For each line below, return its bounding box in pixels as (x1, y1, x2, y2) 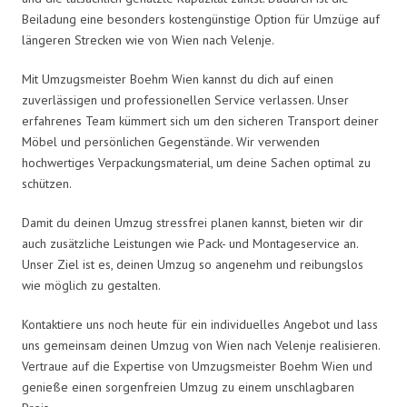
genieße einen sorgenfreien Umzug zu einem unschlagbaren (22, 378, 354, 395)
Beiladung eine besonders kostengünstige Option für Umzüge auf (22, 10, 380, 27)
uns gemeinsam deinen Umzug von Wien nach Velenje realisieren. (22, 336, 380, 353)
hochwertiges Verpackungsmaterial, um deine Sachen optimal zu (22, 154, 371, 171)
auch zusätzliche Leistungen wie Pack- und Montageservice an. (22, 234, 358, 252)
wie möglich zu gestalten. (22, 276, 161, 293)
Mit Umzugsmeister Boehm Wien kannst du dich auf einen (22, 70, 333, 87)
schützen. (22, 174, 72, 192)
